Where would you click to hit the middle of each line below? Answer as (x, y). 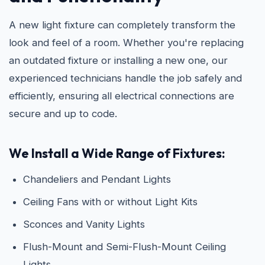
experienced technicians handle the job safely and (125, 78)
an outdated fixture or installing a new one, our (118, 60)
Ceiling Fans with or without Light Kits (110, 202)
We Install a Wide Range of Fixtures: (117, 153)
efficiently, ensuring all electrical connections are (122, 96)
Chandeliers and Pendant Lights (97, 179)
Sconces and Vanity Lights (84, 224)
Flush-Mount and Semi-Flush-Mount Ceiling (125, 247)
